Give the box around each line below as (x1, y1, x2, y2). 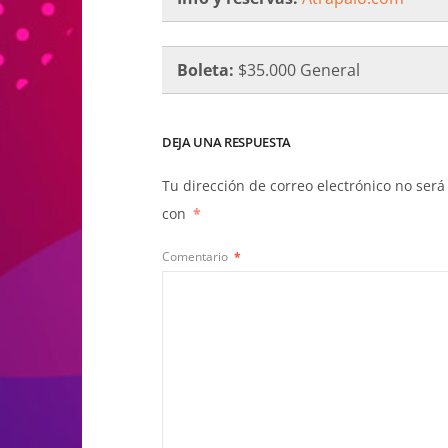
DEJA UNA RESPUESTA (162, 132, 292, 151)
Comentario (162, 248, 231, 266)
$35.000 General (238, 58, 364, 81)
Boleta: (177, 58, 238, 81)
